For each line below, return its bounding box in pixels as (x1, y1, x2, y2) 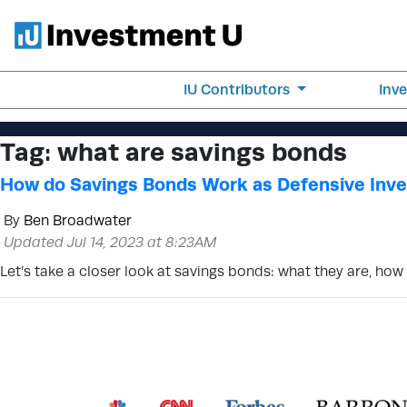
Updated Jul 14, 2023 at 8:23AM (4, 233, 217, 251)
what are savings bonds (57, 136, 347, 166)
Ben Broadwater (24, 212, 132, 229)
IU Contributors (184, 81, 294, 98)
